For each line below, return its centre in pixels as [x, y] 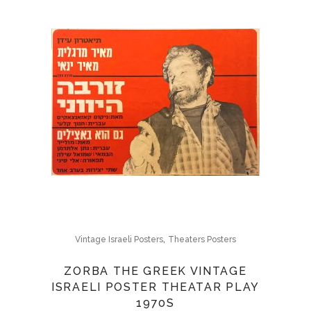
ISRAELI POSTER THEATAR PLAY [155, 287]
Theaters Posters [202, 239]
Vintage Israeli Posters [119, 239]
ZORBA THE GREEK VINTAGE [155, 271]
